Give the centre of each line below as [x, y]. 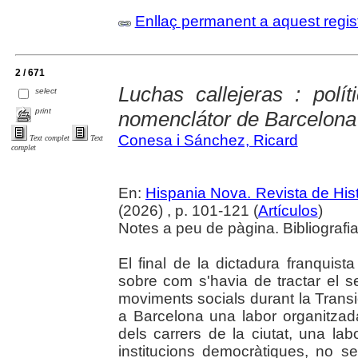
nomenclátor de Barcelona [237, 119]
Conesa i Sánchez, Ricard [208, 141]
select [46, 90]
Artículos [288, 211]
